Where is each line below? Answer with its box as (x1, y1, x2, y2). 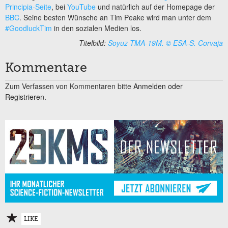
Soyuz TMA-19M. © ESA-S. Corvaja (108, 38, 223, 48)
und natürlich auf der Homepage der (96, 1, 215, 12)
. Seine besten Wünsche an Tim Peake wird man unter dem (19, 12, 211, 22)
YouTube (67, 1, 96, 12)
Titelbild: (79, 38, 108, 48)
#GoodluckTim (5, 22, 52, 33)
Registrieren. (5, 92, 46, 102)
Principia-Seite (5, 1, 51, 12)
